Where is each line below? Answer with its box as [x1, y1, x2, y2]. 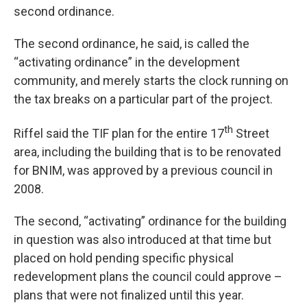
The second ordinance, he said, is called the [14, 36, 249, 51]
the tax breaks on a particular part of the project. [14, 92, 275, 107]
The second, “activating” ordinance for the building [14, 214, 286, 229]
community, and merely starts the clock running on [14, 73, 288, 88]
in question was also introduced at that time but [14, 232, 271, 247]
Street [233, 126, 269, 141]
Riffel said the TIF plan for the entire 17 [14, 126, 224, 141]
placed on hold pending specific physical [14, 251, 234, 266]
